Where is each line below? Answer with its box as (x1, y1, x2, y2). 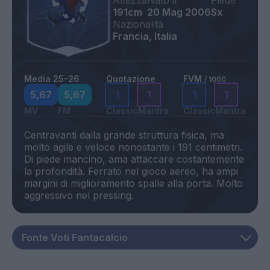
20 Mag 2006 (147, 6, 212, 19)
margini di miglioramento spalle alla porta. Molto (24, 177, 243, 190)
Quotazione (106, 74, 155, 84)
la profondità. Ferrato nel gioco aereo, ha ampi (24, 165, 238, 178)
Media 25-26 (24, 74, 80, 84)
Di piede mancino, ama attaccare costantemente (24, 153, 244, 166)
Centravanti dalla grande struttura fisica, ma (24, 129, 224, 142)
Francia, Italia (113, 30, 178, 43)
